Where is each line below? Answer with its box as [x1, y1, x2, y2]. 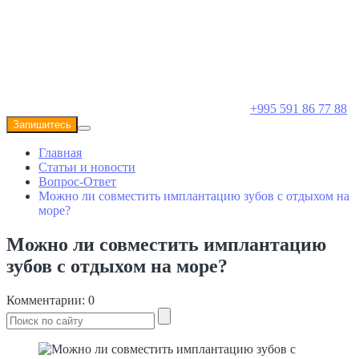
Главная [38, 146, 82, 159]
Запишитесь [13, 119, 71, 131]
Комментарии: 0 [6, 292, 95, 307]
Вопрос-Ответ [38, 175, 116, 188]
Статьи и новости [38, 160, 135, 174]
